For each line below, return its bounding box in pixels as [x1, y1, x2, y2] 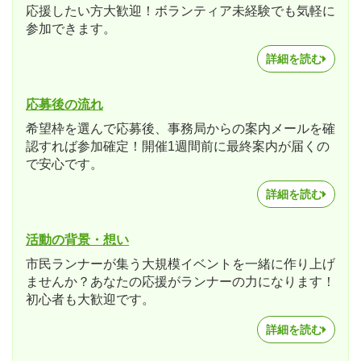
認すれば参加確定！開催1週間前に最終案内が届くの [26, 139, 330, 153]
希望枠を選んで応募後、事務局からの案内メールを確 [26, 122, 335, 135]
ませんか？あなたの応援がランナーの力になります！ [26, 275, 335, 288]
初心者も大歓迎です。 [26, 293, 155, 306]
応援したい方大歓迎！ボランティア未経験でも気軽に [26, 4, 335, 18]
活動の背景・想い [26, 233, 129, 247]
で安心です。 [26, 157, 103, 171]
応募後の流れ [26, 98, 103, 111]
